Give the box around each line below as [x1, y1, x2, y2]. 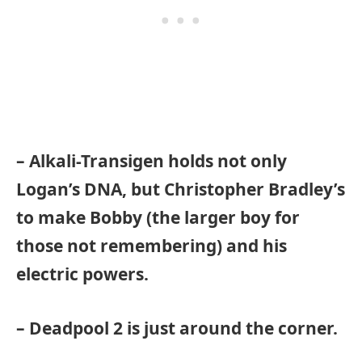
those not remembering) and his [16, 234, 287, 257]
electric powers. [16, 262, 149, 285]
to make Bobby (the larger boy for [16, 205, 300, 229]
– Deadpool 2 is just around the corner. [16, 316, 338, 339]
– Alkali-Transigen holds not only [16, 149, 287, 172]
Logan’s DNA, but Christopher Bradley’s [16, 177, 345, 200]
